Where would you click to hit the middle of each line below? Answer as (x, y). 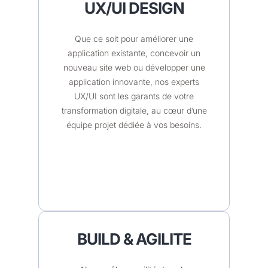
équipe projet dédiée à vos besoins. (134, 124)
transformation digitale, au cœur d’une (134, 110)
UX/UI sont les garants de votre (134, 96)
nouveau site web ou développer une (134, 67)
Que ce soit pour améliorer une (134, 38)
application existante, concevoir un (134, 53)
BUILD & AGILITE (134, 239)
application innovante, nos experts (134, 81)
